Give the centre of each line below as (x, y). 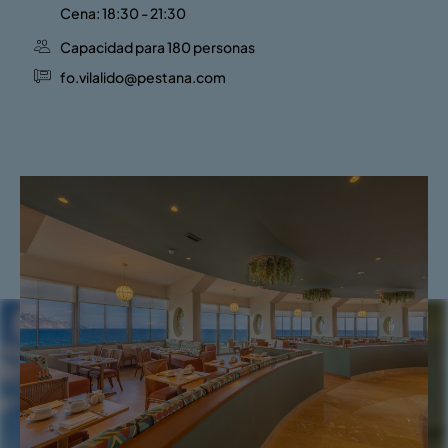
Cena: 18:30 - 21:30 (123, 13)
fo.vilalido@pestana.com (143, 77)
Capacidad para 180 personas (157, 47)
